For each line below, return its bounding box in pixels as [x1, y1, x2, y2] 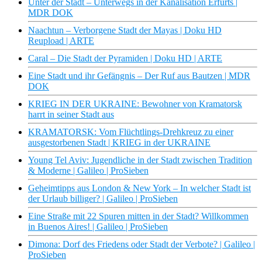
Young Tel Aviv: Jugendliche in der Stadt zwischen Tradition [28, 155, 252, 166]
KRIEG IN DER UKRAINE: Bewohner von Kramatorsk [28, 99, 242, 109]
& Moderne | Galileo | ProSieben [28, 166, 149, 176]
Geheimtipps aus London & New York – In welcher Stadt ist [28, 183, 251, 194]
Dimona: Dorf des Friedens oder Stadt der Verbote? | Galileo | [28, 239, 255, 250]
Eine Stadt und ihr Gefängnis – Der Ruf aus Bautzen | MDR [28, 71, 250, 81]
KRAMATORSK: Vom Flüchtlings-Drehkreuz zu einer [28, 127, 233, 137]
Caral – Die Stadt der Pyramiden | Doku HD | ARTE [28, 53, 222, 64]
